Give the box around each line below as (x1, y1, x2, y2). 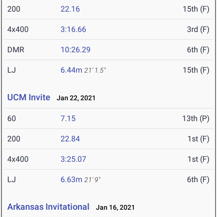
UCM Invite (7, 92, 50, 103)
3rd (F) (187, 25, 210, 34)
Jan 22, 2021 (52, 94, 96, 102)
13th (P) (182, 114, 210, 124)
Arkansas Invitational (7, 201, 90, 212)
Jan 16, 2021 (92, 203, 135, 212)
